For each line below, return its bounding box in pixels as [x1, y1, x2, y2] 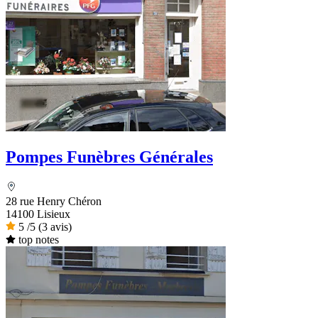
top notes [18, 234, 59, 246]
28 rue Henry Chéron [6, 195, 102, 208]
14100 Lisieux [6, 208, 70, 221]
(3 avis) [38, 221, 72, 234]
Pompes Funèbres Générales [6, 148, 213, 167]
